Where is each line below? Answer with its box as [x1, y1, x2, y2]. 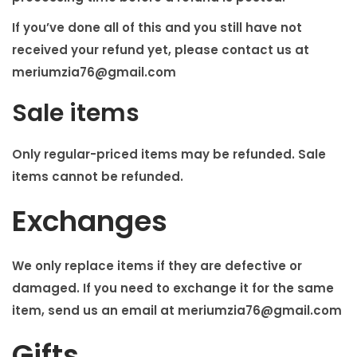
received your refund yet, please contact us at [12, 41, 309, 59]
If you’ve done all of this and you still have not [12, 19, 302, 37]
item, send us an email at [12, 302, 178, 320]
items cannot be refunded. [12, 168, 183, 186]
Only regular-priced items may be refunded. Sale [12, 146, 326, 163]
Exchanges [12, 201, 167, 242]
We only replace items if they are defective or [12, 257, 302, 275]
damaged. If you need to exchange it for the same [12, 280, 334, 297]
